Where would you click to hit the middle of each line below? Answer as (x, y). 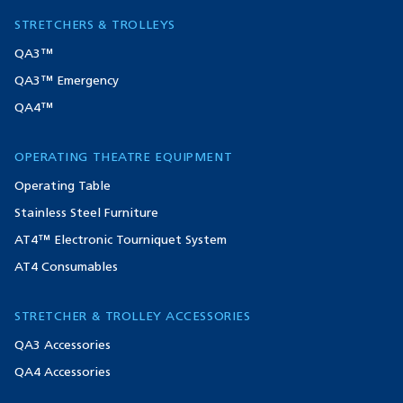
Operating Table (63, 185)
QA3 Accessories (63, 345)
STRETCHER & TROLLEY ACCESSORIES (133, 316)
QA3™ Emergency (67, 80)
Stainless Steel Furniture (86, 212)
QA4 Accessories (63, 372)
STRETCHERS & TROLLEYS (95, 24)
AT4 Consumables (66, 266)
